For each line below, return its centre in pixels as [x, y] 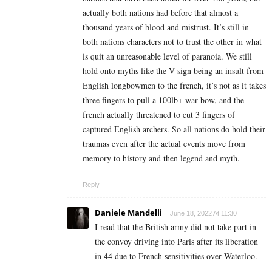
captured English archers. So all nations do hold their [174, 129]
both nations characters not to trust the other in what [172, 41]
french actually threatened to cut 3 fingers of [159, 114]
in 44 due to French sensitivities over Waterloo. [176, 256]
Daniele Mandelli [128, 212]
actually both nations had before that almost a [160, 12]
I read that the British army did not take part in [175, 226]
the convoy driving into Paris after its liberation [176, 241]
